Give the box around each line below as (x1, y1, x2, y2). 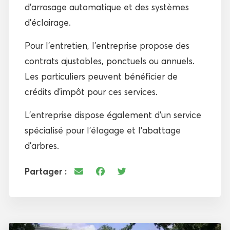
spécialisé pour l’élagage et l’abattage (24, 124, 181, 136)
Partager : (24, 165, 67, 177)
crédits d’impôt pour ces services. (24, 86, 158, 97)
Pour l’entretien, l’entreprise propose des (24, 40, 189, 51)
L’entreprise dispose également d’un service (24, 109, 201, 120)
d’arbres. (24, 140, 59, 151)
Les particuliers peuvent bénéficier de (24, 70, 178, 82)
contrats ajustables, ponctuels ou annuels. (24, 55, 195, 66)
